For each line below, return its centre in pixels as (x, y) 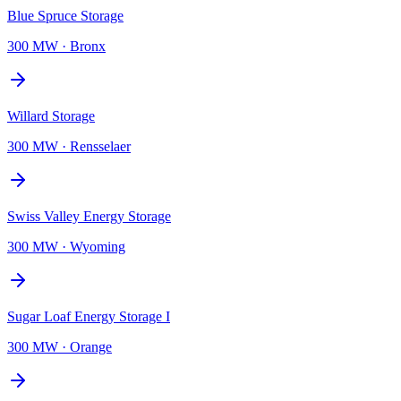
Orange (91, 346)
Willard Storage (51, 115)
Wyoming (98, 246)
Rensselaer (100, 146)
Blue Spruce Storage (65, 15)
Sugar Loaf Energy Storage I (89, 316)
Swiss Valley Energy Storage (89, 216)
